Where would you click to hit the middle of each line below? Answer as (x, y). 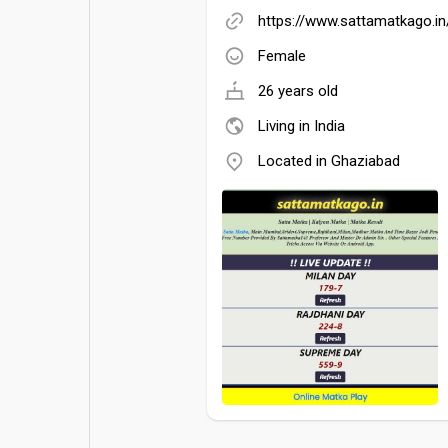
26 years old (298, 90)
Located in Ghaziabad (329, 160)
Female (282, 55)
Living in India (301, 125)
